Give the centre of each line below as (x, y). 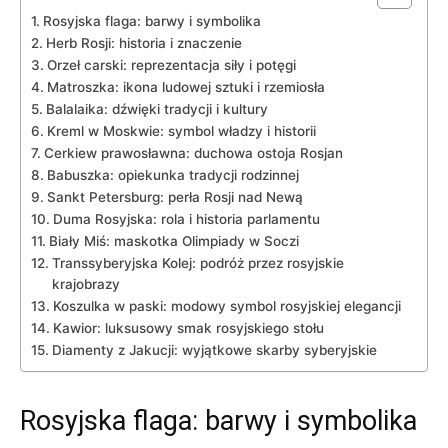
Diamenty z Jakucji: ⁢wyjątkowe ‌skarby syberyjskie (214, 350)
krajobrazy (85, 284)
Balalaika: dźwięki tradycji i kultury (156, 109)
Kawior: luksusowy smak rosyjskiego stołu (188, 328)
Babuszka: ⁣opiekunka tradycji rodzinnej (172, 175)
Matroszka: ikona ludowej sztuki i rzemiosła (185, 87)
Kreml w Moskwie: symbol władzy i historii (181, 131)
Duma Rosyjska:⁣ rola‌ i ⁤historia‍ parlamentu (186, 219)
